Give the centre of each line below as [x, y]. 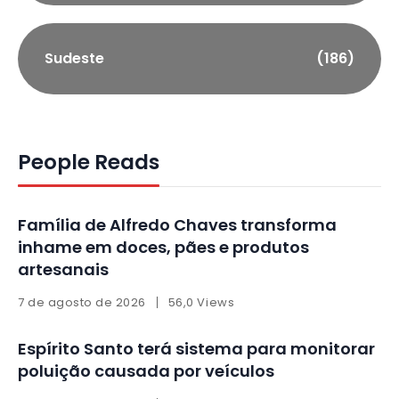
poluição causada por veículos [146, 371]
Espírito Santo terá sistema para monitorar [196, 349]
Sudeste [74, 59]
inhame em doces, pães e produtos [163, 248]
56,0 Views [201, 303]
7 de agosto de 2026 [82, 303]
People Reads [89, 163]
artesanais [63, 270]
